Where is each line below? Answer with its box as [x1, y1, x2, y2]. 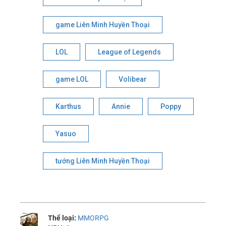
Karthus [55, 102, 82, 110]
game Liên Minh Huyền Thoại [55, 20, 150, 29]
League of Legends [98, 47, 161, 56]
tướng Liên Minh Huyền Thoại [55, 156, 150, 165]
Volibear [119, 75, 147, 83]
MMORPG [78, 213, 109, 222]
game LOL [55, 75, 89, 83]
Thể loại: [48, 213, 78, 222]
